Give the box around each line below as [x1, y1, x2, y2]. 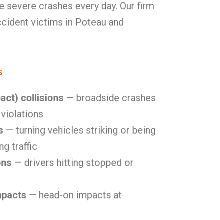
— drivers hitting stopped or [12, 157, 134, 168]
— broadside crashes [64, 92, 156, 104]
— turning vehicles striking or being [3, 124, 156, 136]
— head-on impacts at [27, 189, 122, 201]
